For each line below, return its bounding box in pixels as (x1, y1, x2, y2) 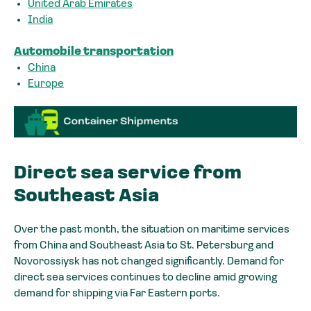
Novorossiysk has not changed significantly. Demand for (14, 256, 284, 268)
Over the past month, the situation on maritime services (14, 224, 289, 236)
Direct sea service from (14, 165, 242, 184)
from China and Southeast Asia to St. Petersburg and (14, 240, 274, 252)
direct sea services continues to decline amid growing (14, 272, 277, 284)
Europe (28, 78, 64, 90)
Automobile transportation (14, 46, 174, 58)
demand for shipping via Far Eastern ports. (14, 288, 220, 300)
